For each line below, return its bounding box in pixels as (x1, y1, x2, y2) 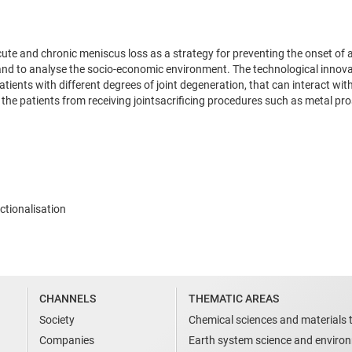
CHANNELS (39, 291, 96, 305)
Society (39, 313, 75, 326)
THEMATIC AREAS (189, 291, 279, 305)
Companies (39, 333, 94, 346)
